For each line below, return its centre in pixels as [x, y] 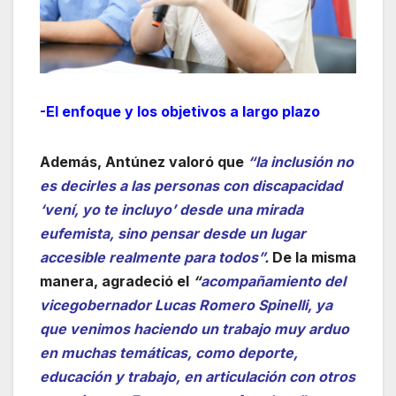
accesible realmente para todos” [152, 257]
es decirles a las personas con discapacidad [191, 185]
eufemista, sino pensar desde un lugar [173, 233]
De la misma [312, 257]
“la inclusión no [301, 161]
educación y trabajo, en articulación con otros [198, 376]
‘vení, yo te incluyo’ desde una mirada [171, 209]
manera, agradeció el [116, 281]
